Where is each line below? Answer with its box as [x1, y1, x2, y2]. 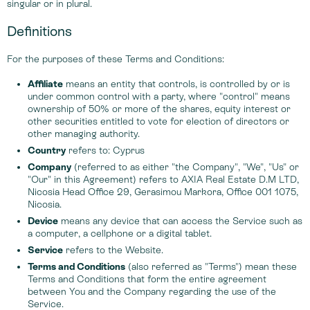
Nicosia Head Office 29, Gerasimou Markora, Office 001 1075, [28, 186, 298, 197]
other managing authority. [28, 128, 140, 139]
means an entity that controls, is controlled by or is [63, 78, 290, 89]
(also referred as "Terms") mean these [125, 261, 297, 272]
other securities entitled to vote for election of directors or [28, 116, 289, 127]
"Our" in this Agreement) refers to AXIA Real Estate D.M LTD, [28, 174, 299, 185]
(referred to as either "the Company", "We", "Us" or [71, 161, 299, 172]
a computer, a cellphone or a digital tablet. [28, 228, 212, 239]
